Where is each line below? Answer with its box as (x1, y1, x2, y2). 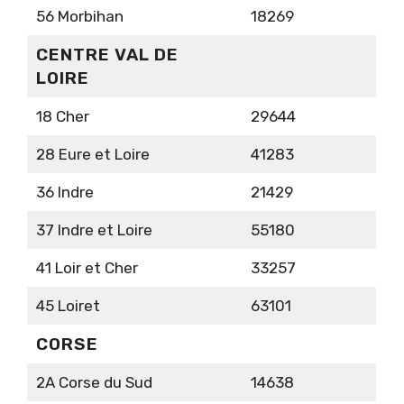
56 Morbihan (35, 7, 124, 26)
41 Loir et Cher (35, 259, 138, 278)
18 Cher (35, 107, 89, 126)
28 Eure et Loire (35, 145, 150, 164)
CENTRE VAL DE (35, 44, 179, 66)
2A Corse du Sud (35, 373, 152, 392)
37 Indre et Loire (35, 221, 152, 240)
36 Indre (35, 183, 94, 202)
